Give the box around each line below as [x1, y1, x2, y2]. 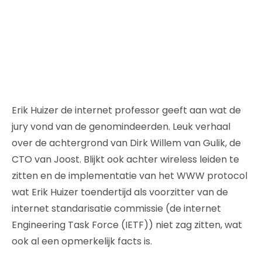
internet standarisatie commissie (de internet [12, 201, 221, 215]
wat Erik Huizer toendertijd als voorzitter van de [12, 185, 228, 199]
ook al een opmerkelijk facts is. [12, 234, 152, 248]
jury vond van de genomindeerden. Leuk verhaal [12, 119, 230, 133]
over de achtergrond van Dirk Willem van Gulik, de [12, 136, 241, 150]
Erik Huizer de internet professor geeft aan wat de [12, 103, 241, 117]
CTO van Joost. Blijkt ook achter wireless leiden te [12, 152, 239, 166]
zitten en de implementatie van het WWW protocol [12, 168, 247, 182]
